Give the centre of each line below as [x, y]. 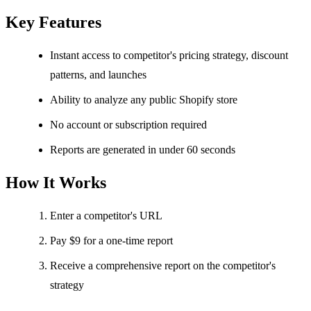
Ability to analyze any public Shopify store [144, 100]
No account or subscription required [128, 125]
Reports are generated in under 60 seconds [143, 150]
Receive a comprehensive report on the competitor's [163, 265]
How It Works [56, 183]
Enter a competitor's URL [106, 215]
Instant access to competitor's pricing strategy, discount [169, 56]
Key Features [53, 23]
